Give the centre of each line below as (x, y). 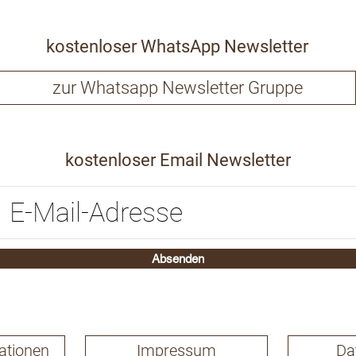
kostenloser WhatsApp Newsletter (177, 46)
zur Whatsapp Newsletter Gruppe (177, 87)
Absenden (178, 258)
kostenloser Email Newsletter (178, 160)
